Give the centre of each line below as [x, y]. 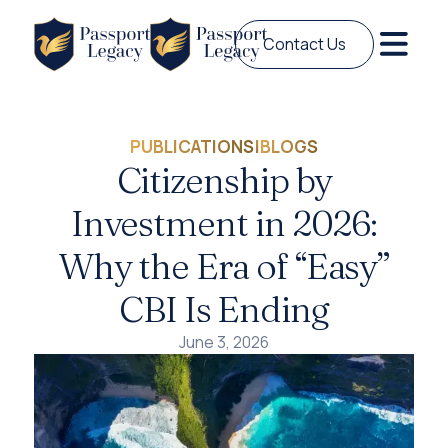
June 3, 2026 [223, 342]
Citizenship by [224, 180]
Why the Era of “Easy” [224, 266]
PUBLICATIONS [191, 147]
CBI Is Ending [223, 309]
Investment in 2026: [224, 223]
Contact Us [305, 44]
